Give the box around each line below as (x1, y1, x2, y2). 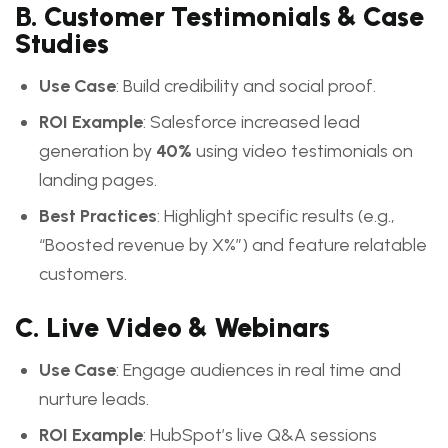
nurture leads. (39, 388, 149, 410)
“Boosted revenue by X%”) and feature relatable (39, 234, 427, 256)
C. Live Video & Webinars (15, 311, 330, 344)
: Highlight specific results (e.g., (157, 205, 395, 227)
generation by (39, 140, 156, 162)
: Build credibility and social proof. (116, 75, 376, 97)
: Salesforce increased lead (143, 111, 360, 133)
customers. (39, 263, 127, 285)
